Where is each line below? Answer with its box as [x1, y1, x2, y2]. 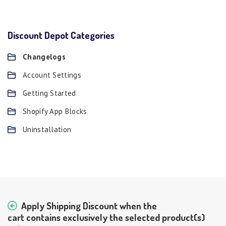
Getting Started [23, 88, 76, 98]
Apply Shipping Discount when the [21, 199, 157, 212]
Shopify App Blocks [23, 106, 87, 117]
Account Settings [23, 70, 81, 80]
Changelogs [23, 52, 66, 62]
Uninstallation [23, 125, 72, 135]
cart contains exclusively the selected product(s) [8, 211, 205, 224]
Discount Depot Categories [8, 29, 115, 42]
